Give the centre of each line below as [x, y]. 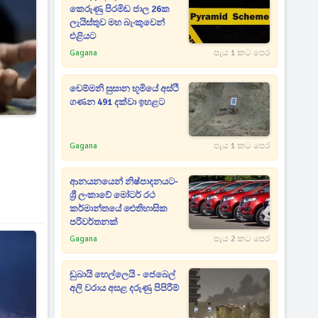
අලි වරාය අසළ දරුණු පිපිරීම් [125, 288]
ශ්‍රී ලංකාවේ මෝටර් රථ [113, 195]
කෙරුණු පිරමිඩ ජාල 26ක [120, 9]
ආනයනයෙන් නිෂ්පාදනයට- [124, 182]
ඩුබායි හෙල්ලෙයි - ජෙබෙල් [123, 275]
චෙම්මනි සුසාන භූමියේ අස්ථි [125, 89]
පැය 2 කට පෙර [241, 239]
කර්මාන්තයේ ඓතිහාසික [119, 209]
